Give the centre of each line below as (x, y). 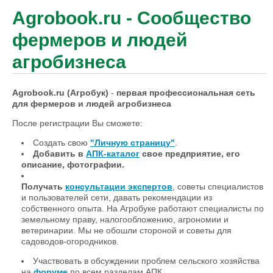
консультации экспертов (119, 187)
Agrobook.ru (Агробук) (60, 93)
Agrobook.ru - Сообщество (132, 18)
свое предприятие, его (191, 154)
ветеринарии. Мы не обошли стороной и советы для (126, 231)
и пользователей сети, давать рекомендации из (117, 198)
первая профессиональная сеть (186, 93)
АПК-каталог (113, 154)
